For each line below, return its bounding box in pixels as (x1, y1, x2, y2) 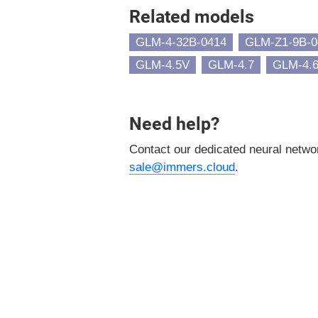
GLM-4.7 (208, 57, 254, 72)
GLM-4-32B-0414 (136, 35, 226, 49)
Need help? (129, 114, 219, 135)
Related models (129, 6, 254, 27)
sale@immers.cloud (129, 160, 235, 175)
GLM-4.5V (136, 57, 190, 72)
